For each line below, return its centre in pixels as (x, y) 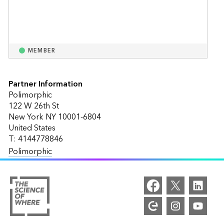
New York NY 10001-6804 (54, 117)
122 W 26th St (33, 106)
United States (32, 128)
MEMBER (42, 50)
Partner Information (45, 84)
